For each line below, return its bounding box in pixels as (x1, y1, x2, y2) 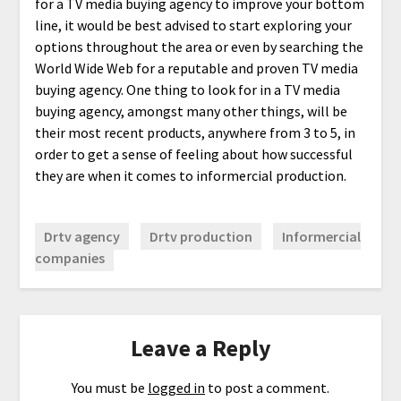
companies (34, 248, 105, 267)
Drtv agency (43, 226, 120, 245)
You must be (72, 379, 148, 397)
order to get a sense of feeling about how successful (34, 144, 353, 163)
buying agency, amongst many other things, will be (34, 101, 347, 120)
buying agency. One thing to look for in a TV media (34, 80, 340, 98)
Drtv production (149, 226, 252, 245)
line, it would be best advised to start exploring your (34, 15, 352, 34)
